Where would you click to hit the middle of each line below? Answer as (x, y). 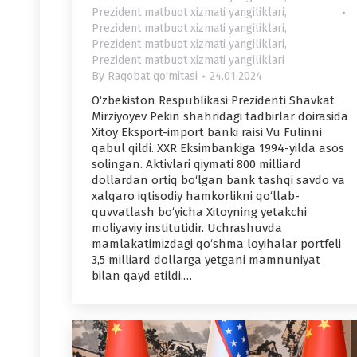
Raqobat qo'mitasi (153, 76)
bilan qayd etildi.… (142, 276)
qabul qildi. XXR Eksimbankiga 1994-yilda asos (218, 149)
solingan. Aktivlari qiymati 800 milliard (196, 165)
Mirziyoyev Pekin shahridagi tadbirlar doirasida (220, 117)
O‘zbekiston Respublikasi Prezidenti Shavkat (213, 101)
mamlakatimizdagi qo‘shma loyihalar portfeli (216, 244)
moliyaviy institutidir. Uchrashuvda (187, 228)
